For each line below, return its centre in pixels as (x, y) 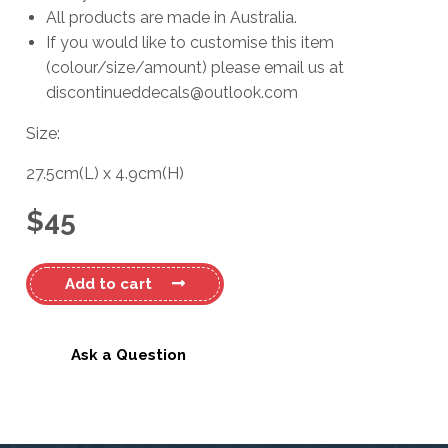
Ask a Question (128, 355)
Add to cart (108, 284)
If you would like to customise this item (190, 42)
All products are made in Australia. (171, 17)
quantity (50, 349)
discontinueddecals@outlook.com (172, 92)
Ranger (48, 299)
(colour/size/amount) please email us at (195, 67)
